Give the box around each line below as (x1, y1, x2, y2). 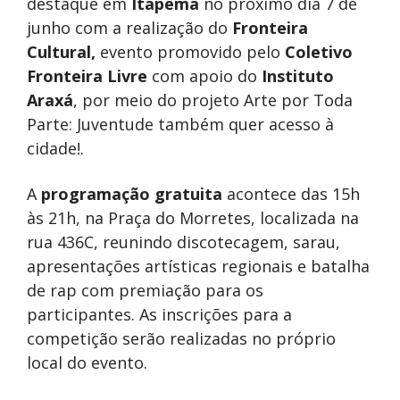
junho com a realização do (27, 17, 232, 39)
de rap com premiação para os (27, 279, 263, 302)
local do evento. (27, 352, 147, 374)
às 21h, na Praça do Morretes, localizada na (27, 207, 359, 229)
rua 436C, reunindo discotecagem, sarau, (27, 231, 340, 254)
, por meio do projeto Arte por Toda (73, 89, 353, 112)
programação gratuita (41, 183, 222, 205)
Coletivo (285, 41, 353, 63)
